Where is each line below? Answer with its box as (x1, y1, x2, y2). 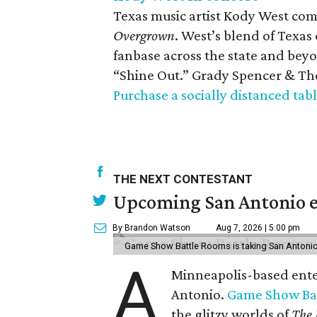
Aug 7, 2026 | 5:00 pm (216, 223, 300, 233)
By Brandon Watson (113, 223, 190, 233)
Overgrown (113, 27, 175, 44)
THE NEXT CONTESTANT (113, 172, 253, 186)
